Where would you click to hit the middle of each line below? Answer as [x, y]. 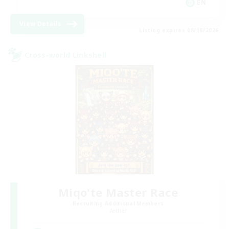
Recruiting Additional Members [118, 203]
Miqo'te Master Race [118, 192]
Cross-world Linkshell [66, 55]
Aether [118, 210]
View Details [41, 24]
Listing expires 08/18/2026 [179, 30]
